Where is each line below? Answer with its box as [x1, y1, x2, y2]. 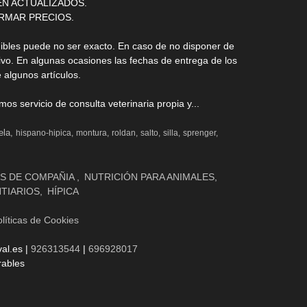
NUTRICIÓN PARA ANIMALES [84, 171, 214, 182]
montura [76, 127, 108, 138]
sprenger [183, 127, 217, 138]
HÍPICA [47, 185, 79, 197]
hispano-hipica [16, 127, 72, 138]
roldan [112, 127, 136, 138]
